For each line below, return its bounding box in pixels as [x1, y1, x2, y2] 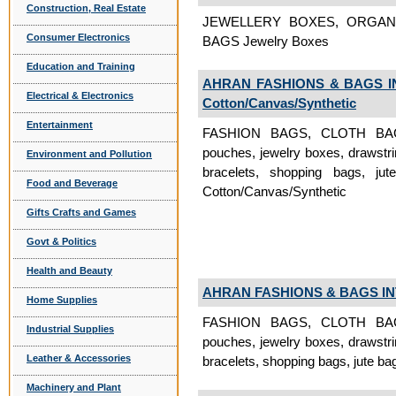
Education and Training [27, 61, 135, 72]
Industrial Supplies [27, 324, 114, 334]
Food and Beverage [27, 178, 118, 188]
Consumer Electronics [27, 32, 130, 42]
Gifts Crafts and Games [27, 207, 136, 217]
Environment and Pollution [27, 148, 152, 159]
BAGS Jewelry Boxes [202, 34, 329, 49]
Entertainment [27, 119, 93, 130]
